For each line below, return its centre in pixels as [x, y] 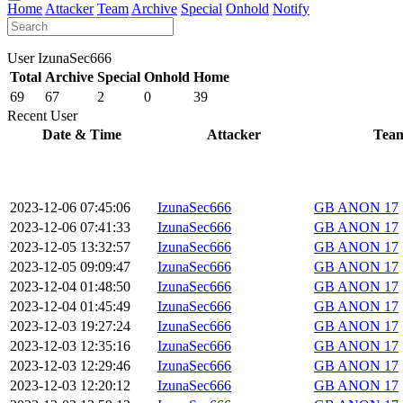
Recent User [42, 115]
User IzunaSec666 [59, 58]
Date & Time [82, 134]
